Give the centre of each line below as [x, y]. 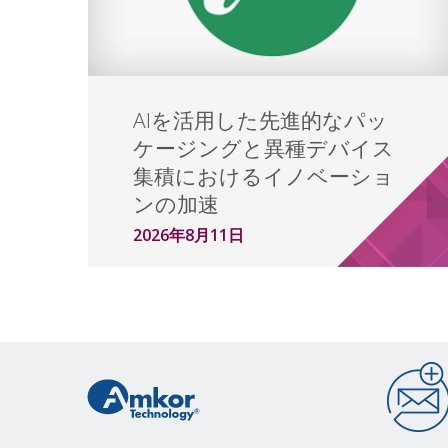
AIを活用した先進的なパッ [260, 120]
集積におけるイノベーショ [263, 176]
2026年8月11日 [188, 235]
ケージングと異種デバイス [263, 148]
